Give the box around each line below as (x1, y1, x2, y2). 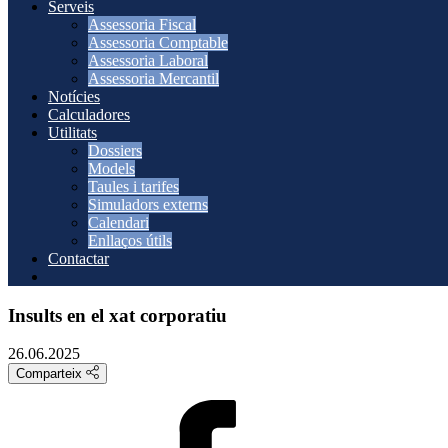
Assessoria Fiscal (88, 16, 196, 33)
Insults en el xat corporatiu (8, 304, 227, 326)
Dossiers (88, 142, 142, 159)
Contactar (48, 250, 109, 267)
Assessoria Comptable (88, 34, 228, 51)
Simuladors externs (88, 196, 208, 213)
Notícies (48, 88, 100, 105)
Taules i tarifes (88, 178, 179, 195)
